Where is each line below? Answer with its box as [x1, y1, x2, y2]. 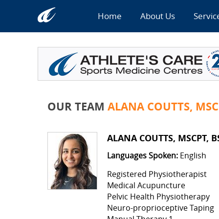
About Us [140, 10, 175, 22]
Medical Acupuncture [107, 180, 185, 191]
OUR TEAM [47, 99, 108, 114]
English [177, 150, 206, 161]
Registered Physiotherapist [107, 169, 207, 179]
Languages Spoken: [107, 150, 178, 161]
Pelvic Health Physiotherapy [107, 191, 210, 202]
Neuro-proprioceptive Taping [107, 202, 214, 213]
